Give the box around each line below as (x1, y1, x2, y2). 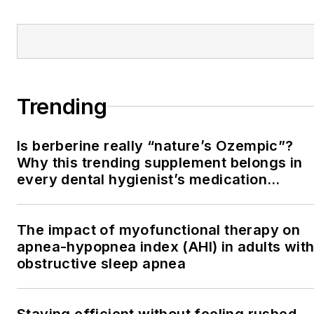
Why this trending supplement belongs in (17, 153, 303, 171)
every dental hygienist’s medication (17, 170, 267, 188)
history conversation (17, 187, 162, 205)
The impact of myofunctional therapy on (17, 221, 301, 238)
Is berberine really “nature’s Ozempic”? (17, 137, 294, 154)
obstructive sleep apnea (17, 254, 186, 272)
